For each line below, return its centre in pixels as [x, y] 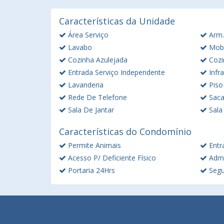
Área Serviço [87, 35]
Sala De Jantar [90, 110]
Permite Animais [93, 145]
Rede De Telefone [96, 97]
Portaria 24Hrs [90, 170]
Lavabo [79, 47]
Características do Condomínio [125, 131]
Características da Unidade [117, 21]
